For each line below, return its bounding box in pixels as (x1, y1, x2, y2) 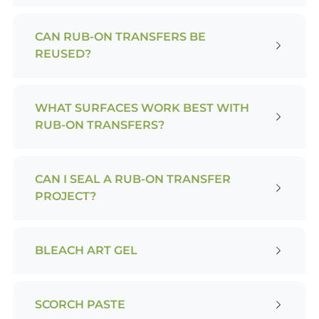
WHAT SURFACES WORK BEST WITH (34, 100, 249, 115)
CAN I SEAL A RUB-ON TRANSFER (34, 172, 231, 186)
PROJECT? (34, 189, 96, 203)
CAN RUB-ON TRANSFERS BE (34, 29, 206, 43)
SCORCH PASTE (34, 297, 125, 311)
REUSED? (34, 46, 91, 61)
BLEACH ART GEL (34, 243, 137, 257)
